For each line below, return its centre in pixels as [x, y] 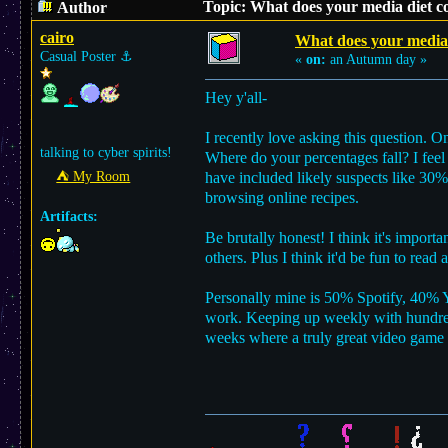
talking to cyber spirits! [106, 152]
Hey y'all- [236, 97]
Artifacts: [69, 216]
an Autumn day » [376, 59]
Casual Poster [80, 56]
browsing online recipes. [282, 197]
